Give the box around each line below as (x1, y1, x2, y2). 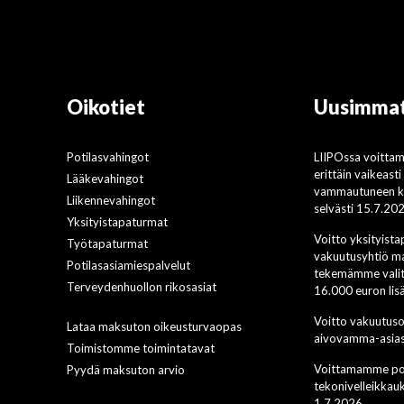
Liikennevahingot (67, 193, 156, 207)
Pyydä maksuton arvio (67, 363, 186, 377)
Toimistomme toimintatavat (67, 341, 216, 355)
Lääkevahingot (67, 171, 144, 186)
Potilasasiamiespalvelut (67, 258, 191, 272)
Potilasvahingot (67, 150, 150, 164)
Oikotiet (67, 95, 146, 119)
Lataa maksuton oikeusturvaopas (67, 319, 243, 334)
